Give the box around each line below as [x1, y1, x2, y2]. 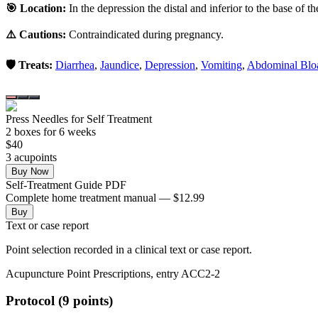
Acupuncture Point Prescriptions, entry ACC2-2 [6, 267, 220, 280]
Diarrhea [55, 58, 94, 71]
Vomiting [201, 58, 242, 71]
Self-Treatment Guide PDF [6, 178, 126, 191]
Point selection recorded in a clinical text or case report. [6, 243, 252, 256]
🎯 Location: [6, 1, 66, 14]
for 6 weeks [40, 125, 96, 138]
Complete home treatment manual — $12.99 [6, 191, 204, 204]
